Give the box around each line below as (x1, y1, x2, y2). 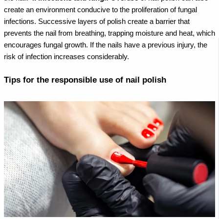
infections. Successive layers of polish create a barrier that (4, 17, 190, 25)
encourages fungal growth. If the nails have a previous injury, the (4, 41, 207, 49)
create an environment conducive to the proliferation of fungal (4, 5, 197, 14)
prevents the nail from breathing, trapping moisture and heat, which (4, 29, 215, 37)
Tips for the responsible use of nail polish (4, 75, 166, 85)
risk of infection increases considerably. (4, 52, 129, 61)
